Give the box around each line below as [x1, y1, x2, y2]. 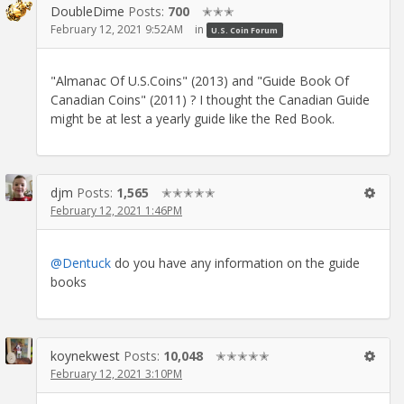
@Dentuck [50, 253, 111, 271]
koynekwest [50, 346, 120, 364]
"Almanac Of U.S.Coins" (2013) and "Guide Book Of [50, 72, 349, 90]
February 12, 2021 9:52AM [50, 21, 183, 37]
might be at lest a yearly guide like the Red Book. [50, 110, 335, 128]
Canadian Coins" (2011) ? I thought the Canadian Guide [50, 91, 370, 109]
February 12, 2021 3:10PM [50, 365, 182, 381]
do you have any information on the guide [111, 253, 360, 271]
